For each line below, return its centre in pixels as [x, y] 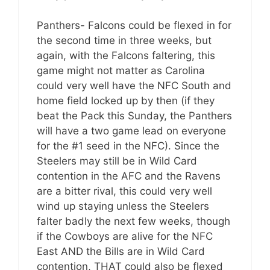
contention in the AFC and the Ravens [129, 176]
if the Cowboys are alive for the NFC [125, 236]
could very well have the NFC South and [134, 85]
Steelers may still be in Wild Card [117, 161]
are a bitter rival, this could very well [124, 191]
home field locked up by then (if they [126, 100]
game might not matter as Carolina [121, 70]
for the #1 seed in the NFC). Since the [128, 146]
